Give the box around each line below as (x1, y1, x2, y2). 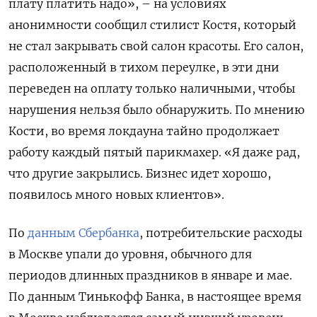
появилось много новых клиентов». (8, 188, 224, 202)
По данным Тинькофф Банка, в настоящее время (8, 289, 301, 304)
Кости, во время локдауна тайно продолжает (8, 124, 279, 139)
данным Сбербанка (28, 226, 139, 241)
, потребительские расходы (139, 226, 302, 241)
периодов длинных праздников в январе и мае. (8, 268, 292, 283)
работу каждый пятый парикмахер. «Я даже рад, (8, 145, 300, 160)
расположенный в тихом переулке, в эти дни (8, 60, 279, 75)
